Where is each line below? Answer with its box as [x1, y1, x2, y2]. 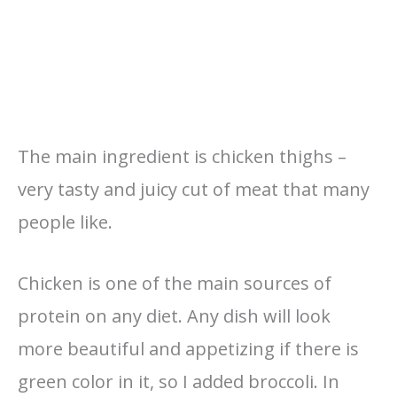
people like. [18, 209, 113, 234]
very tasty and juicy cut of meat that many [18, 176, 370, 201]
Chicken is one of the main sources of [18, 270, 331, 295]
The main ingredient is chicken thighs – [18, 144, 346, 168]
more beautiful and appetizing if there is [18, 336, 359, 361]
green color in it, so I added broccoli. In [18, 369, 339, 393]
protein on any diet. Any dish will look [18, 303, 331, 328]
